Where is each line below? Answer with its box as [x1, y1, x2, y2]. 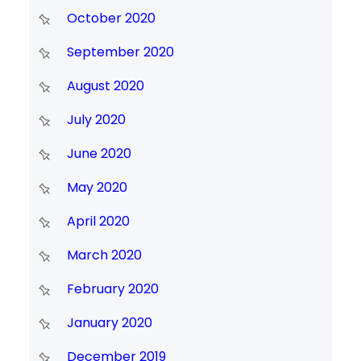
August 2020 [66, 77, 144, 96]
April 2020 [66, 212, 130, 231]
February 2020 [66, 280, 159, 299]
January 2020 [66, 313, 152, 333]
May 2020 [66, 178, 127, 197]
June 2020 [66, 144, 131, 164]
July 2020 [66, 110, 126, 130]
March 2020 [66, 246, 142, 265]
